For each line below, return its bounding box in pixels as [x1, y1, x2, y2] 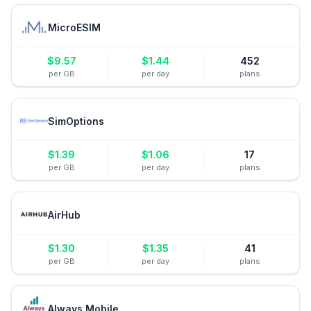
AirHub [48, 208, 81, 221]
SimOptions [48, 115, 104, 127]
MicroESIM [48, 21, 101, 33]
